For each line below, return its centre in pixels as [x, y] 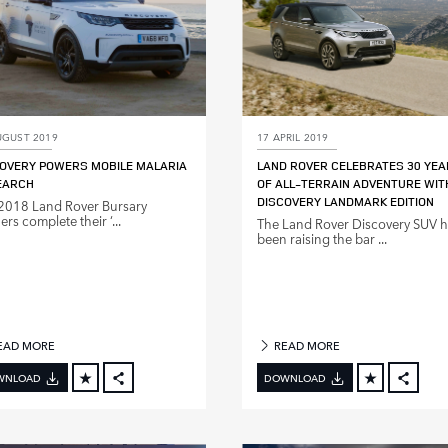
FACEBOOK [160, 401]
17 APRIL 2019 [293, 136]
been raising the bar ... [322, 239]
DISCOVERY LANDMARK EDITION [345, 202]
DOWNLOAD [295, 377]
